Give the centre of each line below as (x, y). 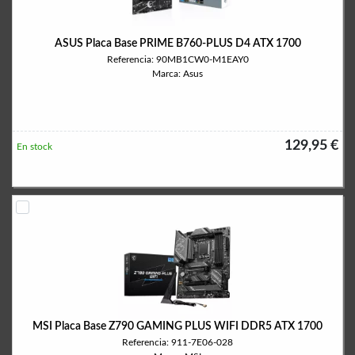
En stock (34, 147)
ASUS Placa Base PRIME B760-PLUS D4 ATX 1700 (177, 44)
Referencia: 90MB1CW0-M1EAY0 (177, 59)
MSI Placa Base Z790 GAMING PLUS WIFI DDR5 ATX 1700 (177, 326)
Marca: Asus (177, 74)
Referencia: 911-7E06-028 (177, 342)
